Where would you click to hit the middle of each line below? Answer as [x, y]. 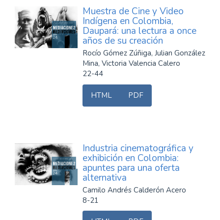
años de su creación [123, 41]
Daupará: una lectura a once [139, 31]
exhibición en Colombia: [131, 158]
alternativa [105, 178]
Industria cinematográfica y [138, 148]
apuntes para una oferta [131, 168]
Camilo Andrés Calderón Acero [134, 190]
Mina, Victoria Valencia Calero [131, 63]
